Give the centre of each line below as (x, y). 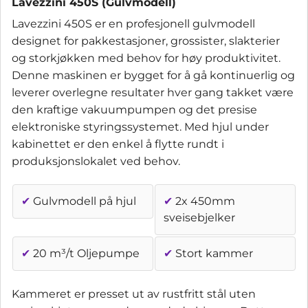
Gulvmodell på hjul (83, 201)
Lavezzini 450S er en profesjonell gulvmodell (133, 23)
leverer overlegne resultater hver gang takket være (153, 92)
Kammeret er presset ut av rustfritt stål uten (134, 294)
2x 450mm (204, 201)
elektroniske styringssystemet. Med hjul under (140, 126)
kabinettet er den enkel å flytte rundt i (118, 144)
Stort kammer (213, 253)
